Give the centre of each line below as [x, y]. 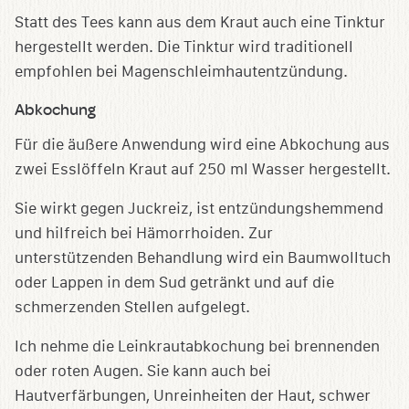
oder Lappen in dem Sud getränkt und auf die [174, 283]
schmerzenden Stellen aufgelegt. [132, 308]
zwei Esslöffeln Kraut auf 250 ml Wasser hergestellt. [203, 170]
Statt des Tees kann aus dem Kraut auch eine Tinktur [200, 23]
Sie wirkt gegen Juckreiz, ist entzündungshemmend [199, 209]
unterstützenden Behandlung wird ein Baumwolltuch [203, 258]
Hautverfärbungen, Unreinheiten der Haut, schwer [193, 396]
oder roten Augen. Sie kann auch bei [143, 372]
